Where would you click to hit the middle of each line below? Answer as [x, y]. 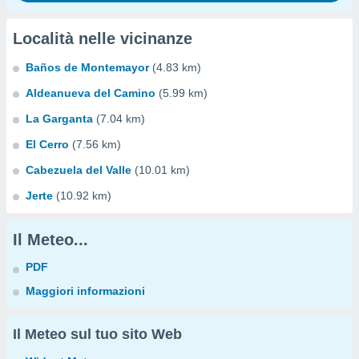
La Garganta [59, 119]
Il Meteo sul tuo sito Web [97, 334]
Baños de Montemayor [87, 67]
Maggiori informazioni [85, 291]
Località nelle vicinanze [103, 38]
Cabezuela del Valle [79, 170]
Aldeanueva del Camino [91, 93]
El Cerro [47, 144]
